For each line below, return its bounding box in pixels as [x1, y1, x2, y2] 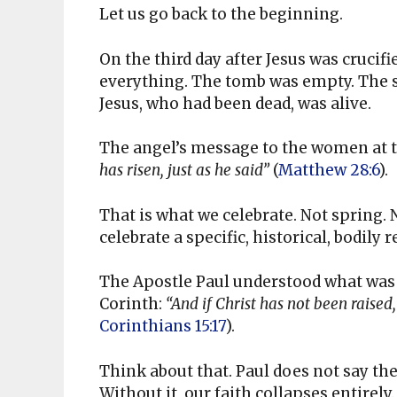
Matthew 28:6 [278, 160, 379, 181]
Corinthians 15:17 [99, 316, 226, 337]
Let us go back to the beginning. [99, 4, 346, 25]
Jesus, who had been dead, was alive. [99, 93, 375, 113]
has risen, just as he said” [99, 160, 269, 181]
